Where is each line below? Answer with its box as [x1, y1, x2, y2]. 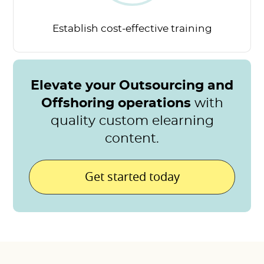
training [168, 24, 212, 34]
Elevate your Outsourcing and [31, 80, 233, 92]
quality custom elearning [50, 115, 214, 127]
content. [105, 133, 159, 145]
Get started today [84, 169, 180, 184]
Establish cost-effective [52, 24, 169, 34]
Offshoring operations [41, 97, 194, 110]
